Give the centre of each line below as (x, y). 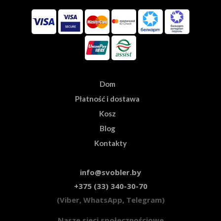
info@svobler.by (110, 172)
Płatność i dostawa (107, 99)
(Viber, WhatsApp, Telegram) (110, 200)
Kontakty (110, 143)
